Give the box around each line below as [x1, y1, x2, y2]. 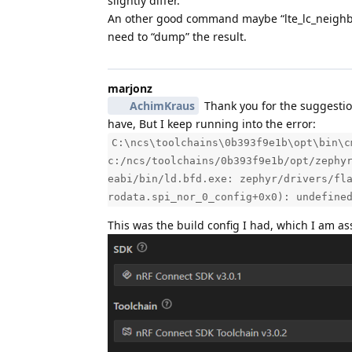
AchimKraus [129, 98, 195, 114]
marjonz [108, 81, 152, 97]
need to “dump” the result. [108, 29, 247, 45]
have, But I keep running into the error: [108, 116, 316, 132]
